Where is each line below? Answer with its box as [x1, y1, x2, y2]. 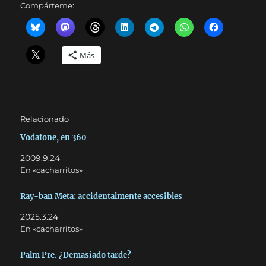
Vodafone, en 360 [20, 132, 87, 142]
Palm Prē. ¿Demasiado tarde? [20, 249, 132, 260]
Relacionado [20, 114, 69, 123]
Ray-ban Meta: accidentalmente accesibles [20, 191, 183, 201]
